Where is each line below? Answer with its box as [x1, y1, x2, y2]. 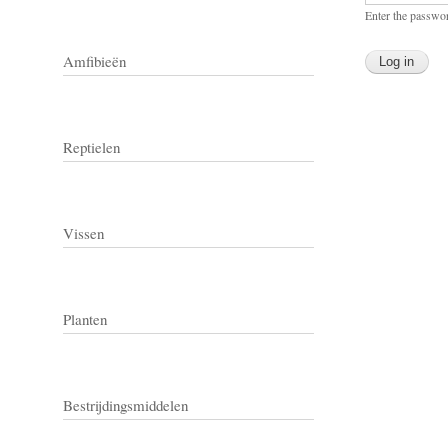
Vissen [63, 222, 104, 243]
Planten [63, 308, 107, 329]
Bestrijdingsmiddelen [63, 394, 188, 415]
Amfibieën [63, 50, 126, 71]
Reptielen [63, 136, 120, 157]
